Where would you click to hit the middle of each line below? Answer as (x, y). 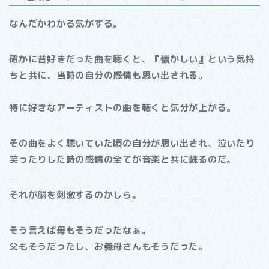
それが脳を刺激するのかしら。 (75, 195)
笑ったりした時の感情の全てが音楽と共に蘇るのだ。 (123, 160)
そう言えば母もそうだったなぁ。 (80, 231)
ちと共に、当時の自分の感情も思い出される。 (108, 76)
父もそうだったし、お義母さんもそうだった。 (108, 247)
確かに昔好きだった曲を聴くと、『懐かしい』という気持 (132, 59)
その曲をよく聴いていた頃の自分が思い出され (108, 144)
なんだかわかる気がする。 (66, 24)
